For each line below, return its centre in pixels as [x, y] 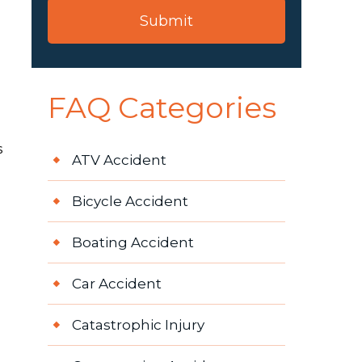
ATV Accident [119, 160]
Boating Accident [133, 243]
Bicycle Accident [130, 202]
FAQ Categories [162, 108]
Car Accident [116, 284]
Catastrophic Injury [138, 325]
